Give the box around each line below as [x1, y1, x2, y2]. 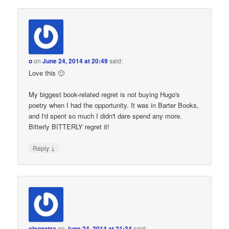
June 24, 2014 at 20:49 [42, 56, 108, 66]
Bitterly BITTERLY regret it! [29, 122, 110, 132]
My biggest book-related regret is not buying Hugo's [29, 89, 180, 100]
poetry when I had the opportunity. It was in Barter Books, [29, 100, 199, 110]
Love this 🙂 [29, 68, 65, 78]
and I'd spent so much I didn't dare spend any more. [29, 111, 182, 121]
